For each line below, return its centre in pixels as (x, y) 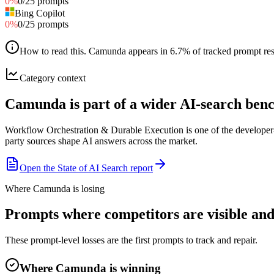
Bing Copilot (40, 13)
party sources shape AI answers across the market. (101, 141)
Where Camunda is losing (55, 188)
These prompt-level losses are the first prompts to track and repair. (131, 240)
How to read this (52, 51)
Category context (53, 78)
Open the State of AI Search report (86, 168)
